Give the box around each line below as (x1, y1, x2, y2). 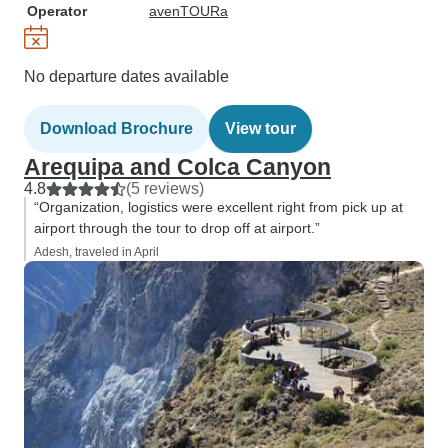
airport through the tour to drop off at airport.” (34, 220, 320, 236)
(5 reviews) (126, 180, 204, 197)
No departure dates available (24, 68, 229, 85)
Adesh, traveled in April (34, 245, 159, 259)
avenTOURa (149, 3, 228, 19)
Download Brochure (40, 120, 193, 137)
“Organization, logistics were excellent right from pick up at (34, 199, 403, 215)
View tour (225, 120, 296, 137)
